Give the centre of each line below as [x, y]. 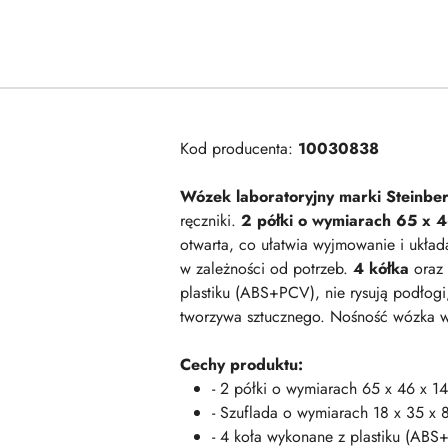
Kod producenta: [239, 148]
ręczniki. [210, 220]
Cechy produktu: [241, 364]
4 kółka [381, 268]
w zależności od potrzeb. [266, 268]
